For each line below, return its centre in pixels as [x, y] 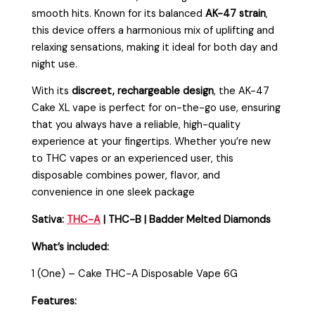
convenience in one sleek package [114, 193]
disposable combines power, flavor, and [126, 176]
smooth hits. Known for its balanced [119, 13]
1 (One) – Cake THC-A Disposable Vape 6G [135, 274]
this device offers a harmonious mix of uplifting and [153, 30]
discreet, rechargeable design [143, 91]
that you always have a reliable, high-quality [136, 125]
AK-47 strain [236, 13]
